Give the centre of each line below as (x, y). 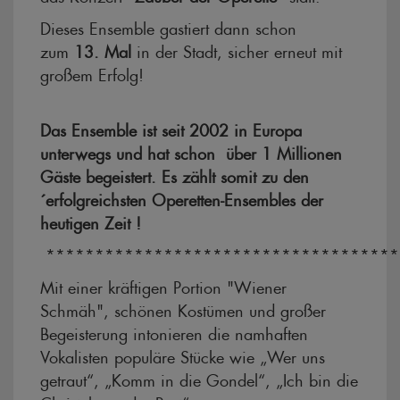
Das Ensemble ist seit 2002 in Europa (171, 128)
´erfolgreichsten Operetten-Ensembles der (182, 197)
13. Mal (103, 49)
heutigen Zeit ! (91, 221)
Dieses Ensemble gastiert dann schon (168, 26)
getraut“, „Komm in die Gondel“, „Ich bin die (199, 378)
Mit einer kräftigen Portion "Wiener (163, 285)
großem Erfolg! (92, 72)
